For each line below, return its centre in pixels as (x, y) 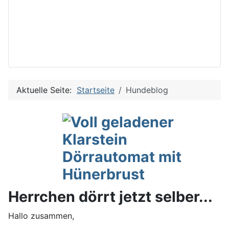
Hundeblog (147, 90)
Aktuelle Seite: (47, 90)
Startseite (96, 90)
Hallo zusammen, (41, 216)
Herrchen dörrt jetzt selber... (110, 197)
